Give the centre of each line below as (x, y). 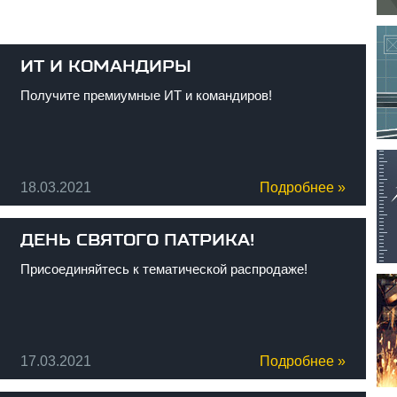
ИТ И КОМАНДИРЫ (105, 66)
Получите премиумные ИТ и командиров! (146, 95)
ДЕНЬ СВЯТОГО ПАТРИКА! (137, 240)
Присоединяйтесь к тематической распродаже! (163, 269)
